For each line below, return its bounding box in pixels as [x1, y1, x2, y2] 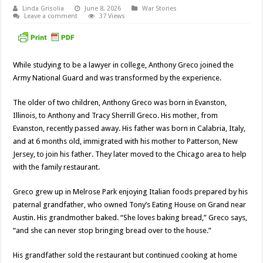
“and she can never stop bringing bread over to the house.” [13, 225, 212, 235]
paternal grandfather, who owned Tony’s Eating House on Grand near [13, 200, 247, 209]
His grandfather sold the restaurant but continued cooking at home [13, 250, 238, 259]
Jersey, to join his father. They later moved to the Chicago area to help [13, 149, 247, 159]
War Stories [142, 5, 177, 13]
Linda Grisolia [22, 5, 65, 13]
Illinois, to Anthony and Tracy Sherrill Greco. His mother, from [13, 110, 218, 120]
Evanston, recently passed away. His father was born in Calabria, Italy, [13, 123, 246, 133]
